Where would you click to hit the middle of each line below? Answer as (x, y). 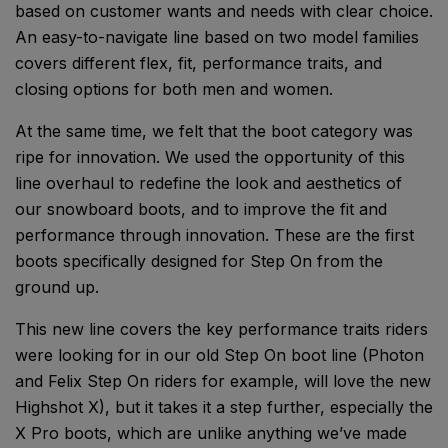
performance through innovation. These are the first (214, 235)
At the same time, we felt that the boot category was (214, 131)
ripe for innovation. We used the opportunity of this (210, 157)
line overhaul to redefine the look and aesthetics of (208, 183)
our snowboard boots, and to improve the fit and (201, 209)
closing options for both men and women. (176, 89)
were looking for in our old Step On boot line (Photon (219, 355)
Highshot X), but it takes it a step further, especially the (224, 407)
